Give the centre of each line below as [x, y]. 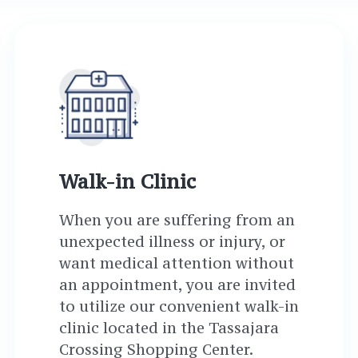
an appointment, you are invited [177, 284]
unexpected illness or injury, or [172, 241]
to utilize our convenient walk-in [179, 306]
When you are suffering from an [177, 220]
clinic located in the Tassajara [169, 328]
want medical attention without [176, 263]
